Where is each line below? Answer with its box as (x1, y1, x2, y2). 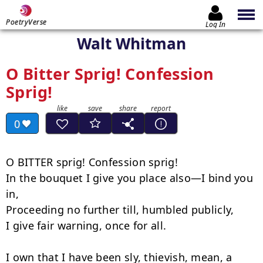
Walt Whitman (77, 33, 186, 54)
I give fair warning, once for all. (6, 218, 167, 232)
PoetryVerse (6, 17, 47, 27)
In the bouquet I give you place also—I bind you (6, 171, 254, 185)
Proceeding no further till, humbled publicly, (6, 203, 234, 217)
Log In (205, 19, 225, 29)
